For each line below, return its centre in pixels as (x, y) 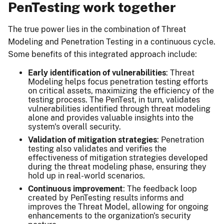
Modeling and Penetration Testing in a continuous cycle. (112, 42)
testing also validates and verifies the (97, 149)
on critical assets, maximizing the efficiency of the (121, 91)
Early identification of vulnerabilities (97, 73)
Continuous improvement (75, 189)
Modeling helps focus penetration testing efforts (118, 82)
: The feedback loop (160, 189)
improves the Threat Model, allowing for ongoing (118, 207)
